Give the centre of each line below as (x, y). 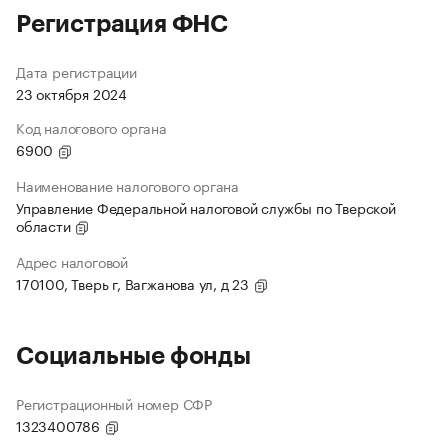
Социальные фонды (133, 356)
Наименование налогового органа (127, 185)
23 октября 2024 (71, 93)
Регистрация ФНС (122, 24)
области (45, 225)
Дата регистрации (76, 71)
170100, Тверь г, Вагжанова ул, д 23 (134, 283)
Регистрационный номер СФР (114, 403)
